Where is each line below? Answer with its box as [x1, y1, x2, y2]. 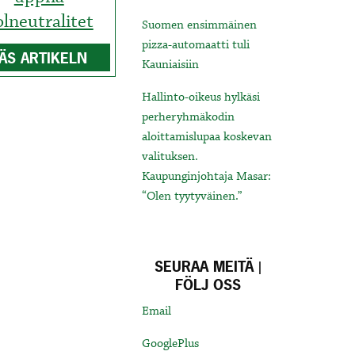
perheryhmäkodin [142, 109, 235, 126]
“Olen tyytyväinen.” [142, 189, 243, 205]
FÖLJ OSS [175, 275, 242, 296]
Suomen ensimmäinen [142, 17, 258, 34]
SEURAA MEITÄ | [155, 257, 262, 277]
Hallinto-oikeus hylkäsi [142, 90, 261, 106]
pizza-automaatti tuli [142, 37, 250, 54]
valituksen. [142, 149, 199, 166]
